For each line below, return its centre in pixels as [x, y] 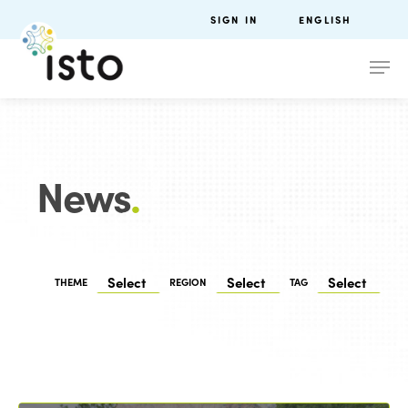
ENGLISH [326, 20]
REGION [189, 281]
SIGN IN [234, 20]
